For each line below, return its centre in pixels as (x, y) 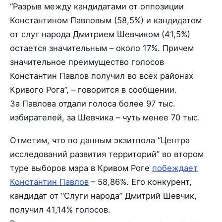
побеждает (175, 168)
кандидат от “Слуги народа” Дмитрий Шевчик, (103, 196)
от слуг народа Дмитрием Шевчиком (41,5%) (100, 34)
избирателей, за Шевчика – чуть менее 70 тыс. (105, 117)
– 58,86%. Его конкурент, (140, 182)
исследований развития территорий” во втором (107, 154)
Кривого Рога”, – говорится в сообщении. (93, 90)
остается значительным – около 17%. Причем (102, 48)
